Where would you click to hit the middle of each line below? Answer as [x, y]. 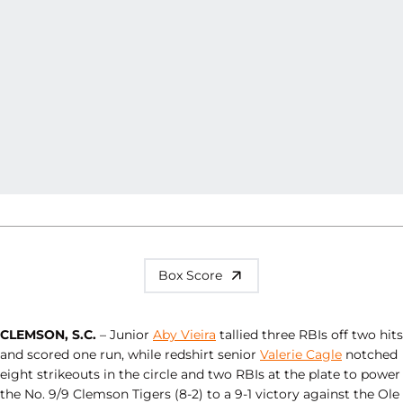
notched [370, 354]
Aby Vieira [184, 334]
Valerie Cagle [301, 354]
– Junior [125, 334]
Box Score [190, 275]
